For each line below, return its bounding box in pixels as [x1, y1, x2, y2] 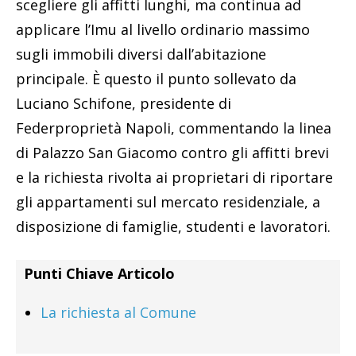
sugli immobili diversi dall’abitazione [16, 44, 266, 64]
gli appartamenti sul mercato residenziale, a [16, 192, 320, 212]
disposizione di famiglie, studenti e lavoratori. [16, 217, 331, 237]
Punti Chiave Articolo [24, 264, 175, 284]
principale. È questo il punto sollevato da [16, 69, 296, 89]
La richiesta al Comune [41, 303, 196, 323]
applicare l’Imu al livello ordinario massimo [16, 20, 310, 40]
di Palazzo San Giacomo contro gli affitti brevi [16, 143, 329, 163]
